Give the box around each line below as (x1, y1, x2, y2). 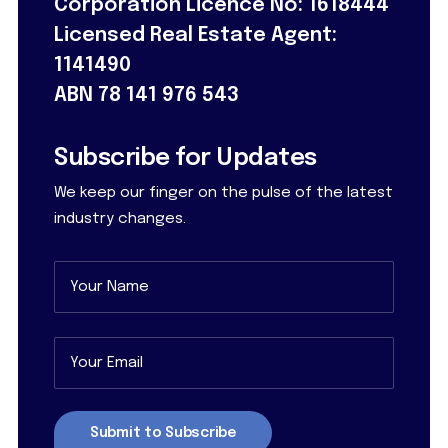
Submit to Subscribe (90, 426, 236, 440)
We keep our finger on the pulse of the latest (54, 185, 393, 201)
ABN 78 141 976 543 (54, 85, 239, 106)
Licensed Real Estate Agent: (54, 25, 337, 46)
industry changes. (54, 211, 186, 227)
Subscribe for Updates (54, 146, 317, 171)
